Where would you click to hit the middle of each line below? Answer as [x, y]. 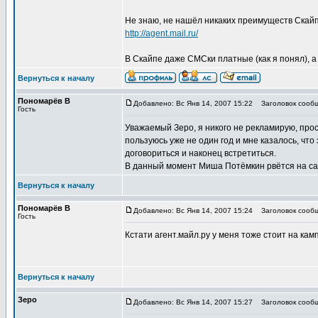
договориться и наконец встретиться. [201, 153]
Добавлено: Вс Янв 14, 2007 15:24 [193, 210]
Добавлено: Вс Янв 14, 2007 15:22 [193, 103]
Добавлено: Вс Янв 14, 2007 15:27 [193, 302]
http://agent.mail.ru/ [161, 33]
